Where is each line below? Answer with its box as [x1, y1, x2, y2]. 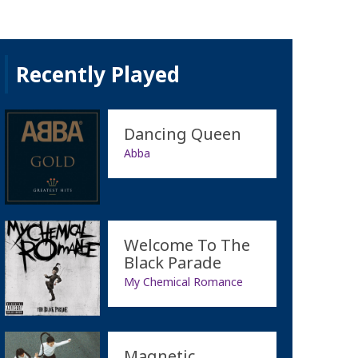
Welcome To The [123, 233, 250, 256]
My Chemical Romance [123, 273, 243, 289]
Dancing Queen [123, 122, 241, 145]
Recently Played [15, 59, 180, 89]
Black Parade [123, 251, 221, 273]
